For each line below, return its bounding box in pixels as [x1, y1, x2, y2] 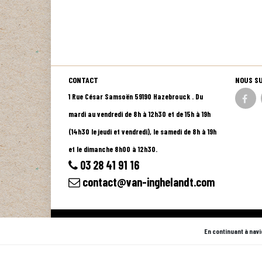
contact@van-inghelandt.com [80, 175, 215, 189]
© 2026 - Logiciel [68, 216, 122, 227]
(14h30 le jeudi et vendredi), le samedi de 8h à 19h [68, 127, 216, 137]
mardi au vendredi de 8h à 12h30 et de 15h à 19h [68, 109, 211, 119]
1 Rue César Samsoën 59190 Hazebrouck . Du [68, 92, 203, 102]
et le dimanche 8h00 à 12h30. [68, 144, 157, 154]
